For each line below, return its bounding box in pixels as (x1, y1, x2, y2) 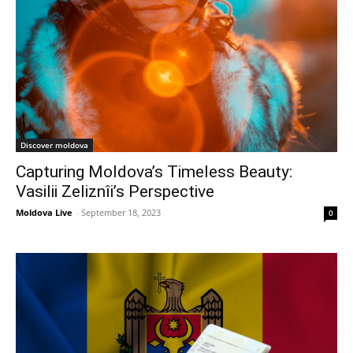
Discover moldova (20, 139, 88, 151)
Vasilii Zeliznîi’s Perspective (16, 182, 214, 202)
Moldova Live (16, 206, 72, 219)
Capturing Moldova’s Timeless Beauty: (16, 162, 292, 182)
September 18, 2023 (81, 206, 161, 219)
